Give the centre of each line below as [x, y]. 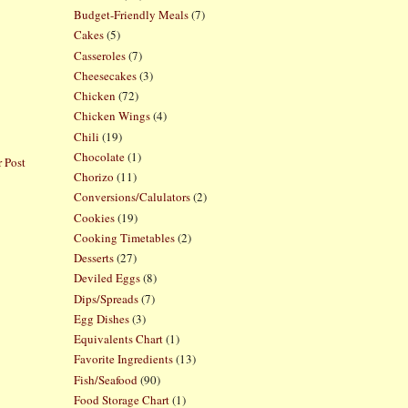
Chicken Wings [112, 116]
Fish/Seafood [105, 379]
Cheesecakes [105, 75]
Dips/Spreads [106, 298]
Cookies [94, 217]
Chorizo [93, 177]
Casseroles [99, 55]
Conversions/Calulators [132, 197]
